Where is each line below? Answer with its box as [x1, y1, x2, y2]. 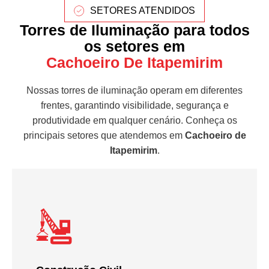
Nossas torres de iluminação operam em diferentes [26, 85, 243, 95]
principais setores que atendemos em [23, 130, 185, 141]
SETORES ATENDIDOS [90, 5, 196, 16]
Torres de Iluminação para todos [19, 21, 250, 38]
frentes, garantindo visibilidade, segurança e [40, 100, 229, 110]
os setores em [84, 37, 185, 55]
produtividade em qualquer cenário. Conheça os [32, 115, 237, 125]
